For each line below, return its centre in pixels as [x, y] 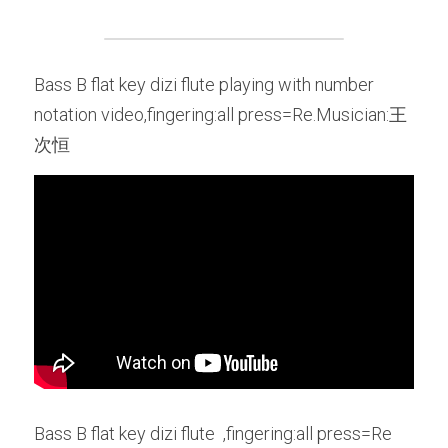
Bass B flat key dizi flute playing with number [204, 84]
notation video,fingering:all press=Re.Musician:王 [220, 114]
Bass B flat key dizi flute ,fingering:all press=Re [213, 433]
